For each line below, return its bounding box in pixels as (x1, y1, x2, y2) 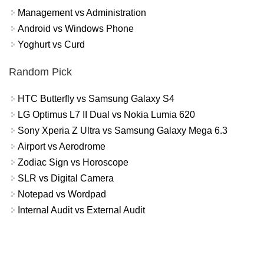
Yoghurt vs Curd (18, 39, 85, 49)
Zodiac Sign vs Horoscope (18, 157, 128, 168)
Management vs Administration (18, 7, 146, 18)
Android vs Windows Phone (18, 23, 134, 34)
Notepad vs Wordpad (18, 189, 106, 200)
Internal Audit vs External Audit (18, 205, 145, 216)
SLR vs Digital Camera (18, 173, 114, 184)
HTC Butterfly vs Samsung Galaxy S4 (18, 94, 174, 104)
